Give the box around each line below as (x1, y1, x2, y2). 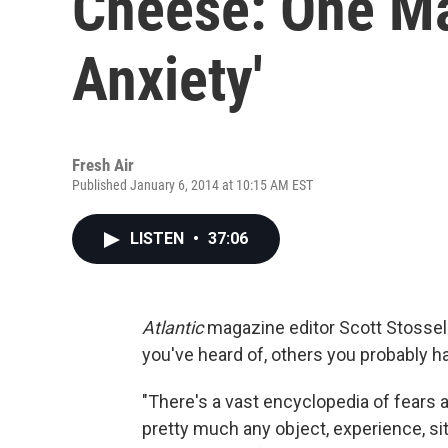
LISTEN (130, 229, 188, 248)
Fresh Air (72, 155, 134, 175)
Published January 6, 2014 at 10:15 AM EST (72, 177, 313, 193)
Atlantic (142, 317, 203, 338)
